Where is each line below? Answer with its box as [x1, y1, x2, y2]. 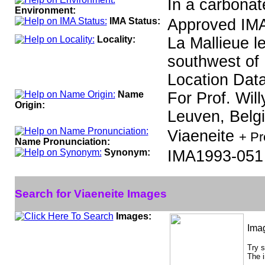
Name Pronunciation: [14, 137, 110, 147]
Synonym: [104, 147, 150, 157]
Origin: [14, 100, 45, 110]
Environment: [14, 5, 76, 15]
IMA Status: [109, 16, 160, 26]
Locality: [96, 34, 135, 44]
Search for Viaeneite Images [14, 187, 167, 200]
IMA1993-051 [167, 147, 263, 165]
